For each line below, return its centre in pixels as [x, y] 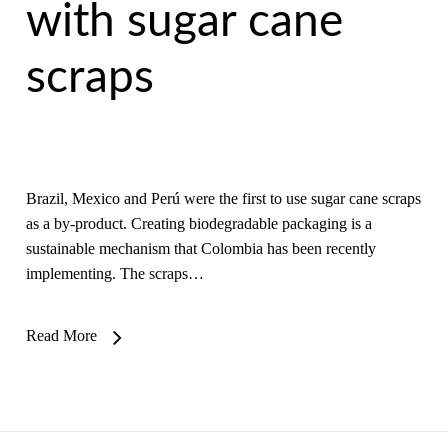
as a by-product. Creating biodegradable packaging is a [198, 223]
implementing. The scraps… [114, 273]
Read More [61, 335]
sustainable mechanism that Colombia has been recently [200, 248]
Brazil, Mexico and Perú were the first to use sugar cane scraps [223, 198]
